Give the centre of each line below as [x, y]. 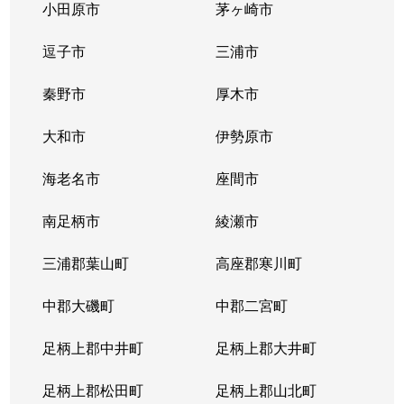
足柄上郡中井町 [93, 348]
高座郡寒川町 [258, 263]
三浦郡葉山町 [86, 263]
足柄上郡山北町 [266, 390]
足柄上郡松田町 [93, 390]
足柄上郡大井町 [266, 348]
